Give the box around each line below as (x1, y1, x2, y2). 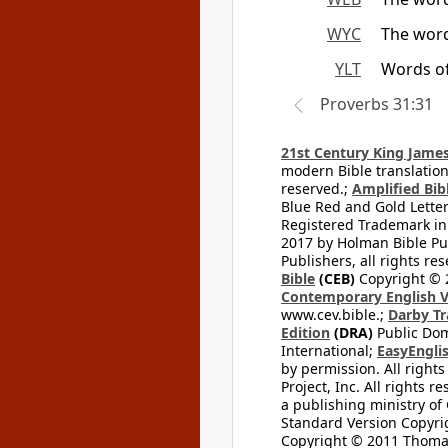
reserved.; (281, 179, 352, 198)
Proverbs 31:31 (320, 93, 433, 115)
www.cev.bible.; (281, 305, 388, 324)
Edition (281, 323, 330, 342)
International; (281, 341, 377, 360)
